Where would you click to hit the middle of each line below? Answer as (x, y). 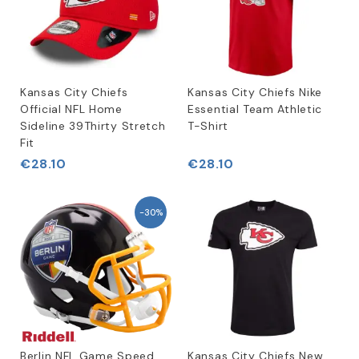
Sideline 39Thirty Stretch (93, 126)
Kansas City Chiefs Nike (255, 92)
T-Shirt (208, 126)
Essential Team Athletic (255, 109)
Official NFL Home (71, 109)
